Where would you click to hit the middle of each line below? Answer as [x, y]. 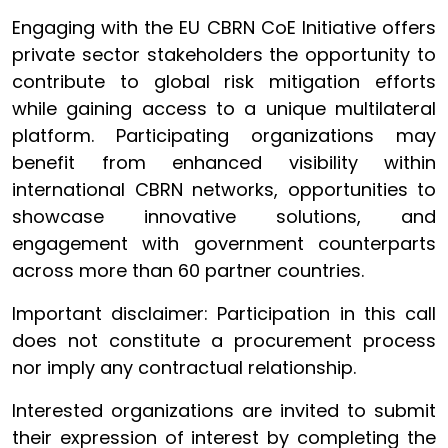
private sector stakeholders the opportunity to [224, 54]
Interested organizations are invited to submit [224, 410]
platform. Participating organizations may [224, 135]
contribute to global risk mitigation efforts [224, 81]
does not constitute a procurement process [224, 340]
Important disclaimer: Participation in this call [224, 313]
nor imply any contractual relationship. [184, 367]
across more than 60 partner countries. [188, 270]
